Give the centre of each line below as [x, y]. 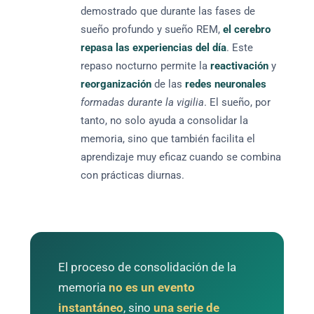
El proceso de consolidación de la [148, 267]
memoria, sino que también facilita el [168, 139]
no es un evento [152, 288]
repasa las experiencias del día [154, 48]
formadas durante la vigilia [143, 103]
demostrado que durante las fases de [168, 12]
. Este [240, 48]
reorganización [116, 84]
